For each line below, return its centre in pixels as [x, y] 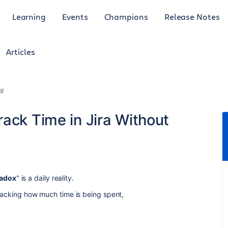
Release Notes [192, 16]
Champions [126, 16]
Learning [29, 16]
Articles [21, 52]
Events [75, 16]
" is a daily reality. [46, 178]
